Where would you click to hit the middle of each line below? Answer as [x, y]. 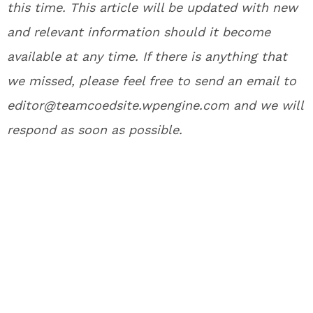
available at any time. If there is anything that [147, 56]
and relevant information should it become [139, 32]
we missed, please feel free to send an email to [152, 81]
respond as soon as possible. [97, 130]
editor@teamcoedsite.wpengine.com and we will [155, 105]
